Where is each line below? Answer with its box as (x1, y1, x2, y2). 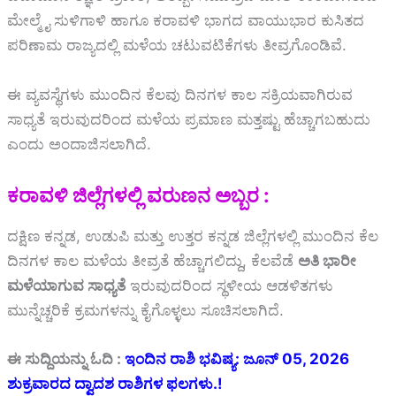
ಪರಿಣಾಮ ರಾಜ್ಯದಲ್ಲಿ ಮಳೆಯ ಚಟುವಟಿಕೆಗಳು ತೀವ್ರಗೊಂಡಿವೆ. (7, 36, 346, 55)
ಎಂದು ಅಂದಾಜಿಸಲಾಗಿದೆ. (7, 134, 151, 153)
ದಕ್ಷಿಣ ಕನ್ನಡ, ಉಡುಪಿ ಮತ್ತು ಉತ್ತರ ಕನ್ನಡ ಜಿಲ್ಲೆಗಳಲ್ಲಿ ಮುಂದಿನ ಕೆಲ (7, 226, 378, 245)
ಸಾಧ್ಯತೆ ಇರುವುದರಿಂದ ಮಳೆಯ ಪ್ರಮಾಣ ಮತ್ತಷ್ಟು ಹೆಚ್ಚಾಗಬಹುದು (7, 110, 370, 128)
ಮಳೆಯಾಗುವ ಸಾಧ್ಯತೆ (7, 276, 126, 294)
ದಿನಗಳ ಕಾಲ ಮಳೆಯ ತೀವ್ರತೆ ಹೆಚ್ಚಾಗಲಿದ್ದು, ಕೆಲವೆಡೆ (7, 251, 298, 270)
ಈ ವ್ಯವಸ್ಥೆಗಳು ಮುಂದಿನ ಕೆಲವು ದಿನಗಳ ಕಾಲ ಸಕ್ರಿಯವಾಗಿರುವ (7, 85, 353, 103)
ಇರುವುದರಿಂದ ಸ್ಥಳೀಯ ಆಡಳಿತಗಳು (126, 276, 333, 294)
